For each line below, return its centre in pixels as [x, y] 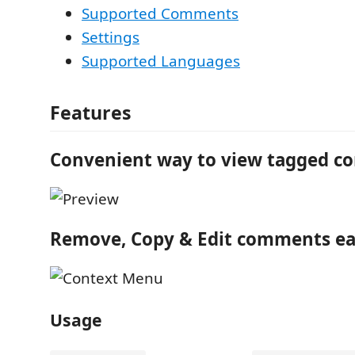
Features [91, 113]
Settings [111, 37]
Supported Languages [161, 61]
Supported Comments [160, 13]
